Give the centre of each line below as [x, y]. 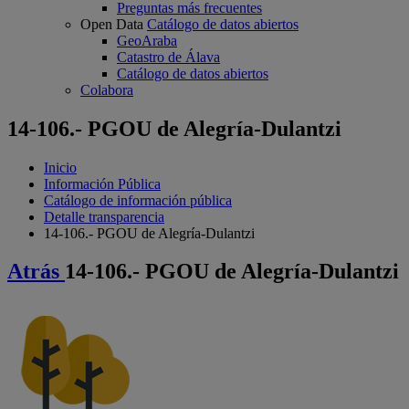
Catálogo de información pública [138, 200]
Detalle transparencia [104, 216]
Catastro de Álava [168, 57]
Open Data [112, 24]
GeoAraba [147, 40]
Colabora [107, 89]
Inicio [60, 167]
